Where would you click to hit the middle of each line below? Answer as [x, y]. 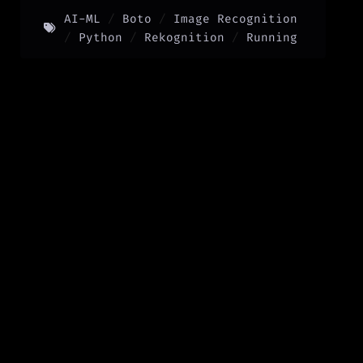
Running [271, 38]
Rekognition [184, 38]
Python [100, 38]
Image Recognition [235, 19]
